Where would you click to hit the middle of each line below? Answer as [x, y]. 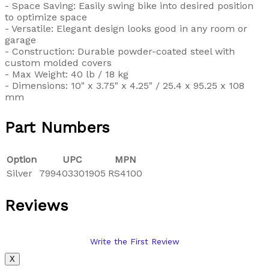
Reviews [37, 206]
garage [20, 40]
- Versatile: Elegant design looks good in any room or [126, 29]
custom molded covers [58, 63]
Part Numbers [57, 128]
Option [22, 160]
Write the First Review [134, 242]
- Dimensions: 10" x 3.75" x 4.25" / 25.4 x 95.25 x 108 [125, 86]
